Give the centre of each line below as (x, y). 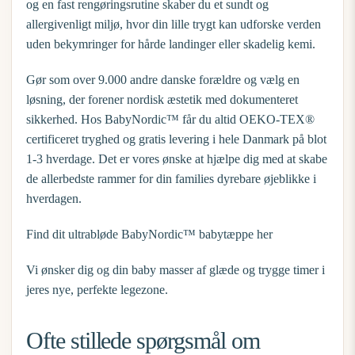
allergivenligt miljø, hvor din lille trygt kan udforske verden (174, 24)
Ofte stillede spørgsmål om (143, 340)
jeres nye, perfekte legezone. (97, 290)
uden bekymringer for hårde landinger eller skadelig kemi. (171, 44)
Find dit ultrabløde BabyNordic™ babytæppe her (149, 234)
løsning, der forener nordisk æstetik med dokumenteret (162, 99)
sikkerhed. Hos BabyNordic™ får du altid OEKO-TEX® (170, 119)
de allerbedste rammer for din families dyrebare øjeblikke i (171, 179)
